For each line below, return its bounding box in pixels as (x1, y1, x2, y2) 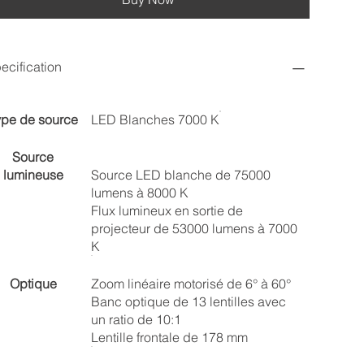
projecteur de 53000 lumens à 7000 (90, 220, 297, 236)
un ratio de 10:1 (90, 311, 181, 327)
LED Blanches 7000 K (90, 111, 219, 128)
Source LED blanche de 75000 (90, 167, 271, 183)
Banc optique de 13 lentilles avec (90, 293, 286, 310)
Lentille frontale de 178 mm (90, 329, 248, 345)
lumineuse (2, 167, 63, 183)
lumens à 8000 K (90, 184, 188, 201)
